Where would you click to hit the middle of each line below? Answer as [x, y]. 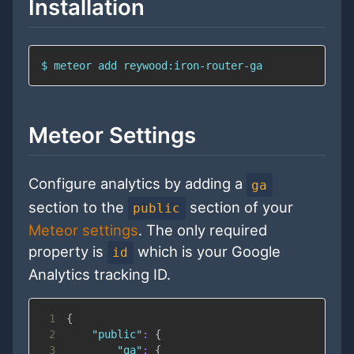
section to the [78, 207]
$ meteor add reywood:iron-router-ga [152, 66]
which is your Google [207, 252]
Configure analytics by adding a [137, 184]
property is [68, 252]
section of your [239, 207]
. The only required [203, 230]
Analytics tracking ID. [100, 275]
